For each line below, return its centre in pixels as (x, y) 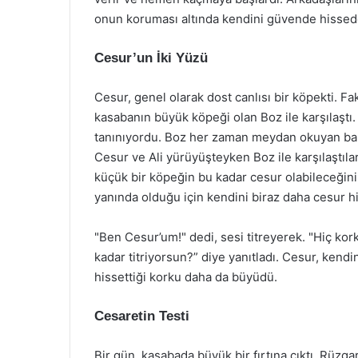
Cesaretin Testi (142, 316)
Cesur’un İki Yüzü (151, 58)
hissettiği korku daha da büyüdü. (186, 277)
